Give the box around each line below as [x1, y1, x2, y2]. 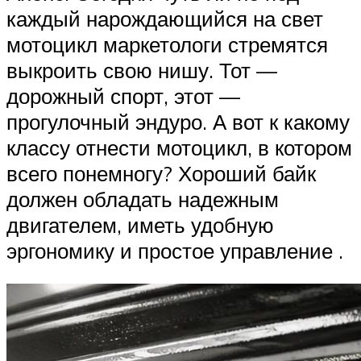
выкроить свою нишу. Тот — [6, 56, 277, 83]
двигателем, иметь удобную [6, 211, 274, 238]
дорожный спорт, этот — [6, 82, 240, 109]
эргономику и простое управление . [6, 237, 343, 263]
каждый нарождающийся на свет [6, 5, 323, 31]
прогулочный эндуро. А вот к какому [6, 108, 350, 135]
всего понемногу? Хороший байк [6, 160, 316, 186]
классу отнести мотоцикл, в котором [6, 134, 352, 160]
